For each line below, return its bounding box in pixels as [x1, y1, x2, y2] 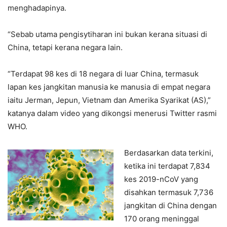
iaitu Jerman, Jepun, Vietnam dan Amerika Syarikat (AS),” [8, 95, 211, 105]
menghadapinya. [8, 3, 66, 13]
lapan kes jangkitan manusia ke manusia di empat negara [8, 82, 210, 92]
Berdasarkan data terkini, [124, 148, 213, 158]
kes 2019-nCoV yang [124, 174, 198, 184]
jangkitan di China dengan [124, 201, 217, 211]
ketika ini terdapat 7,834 [124, 161, 210, 171]
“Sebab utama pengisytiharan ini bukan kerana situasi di [8, 29, 207, 40]
